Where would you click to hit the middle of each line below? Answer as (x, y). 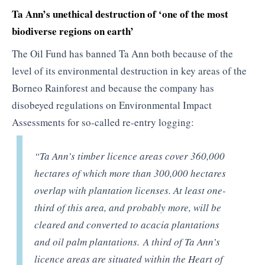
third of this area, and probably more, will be (128, 208)
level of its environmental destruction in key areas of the (129, 70)
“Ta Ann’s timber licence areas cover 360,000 (130, 156)
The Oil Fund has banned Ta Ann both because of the (122, 53)
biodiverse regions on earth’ (73, 31)
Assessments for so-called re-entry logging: (103, 122)
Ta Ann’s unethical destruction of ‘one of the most (120, 14)
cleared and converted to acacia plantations (127, 225)
